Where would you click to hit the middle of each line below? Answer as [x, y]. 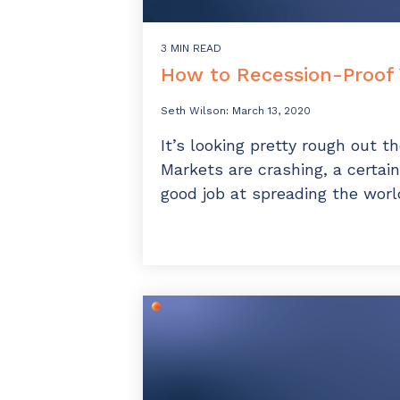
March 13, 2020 [271, 111]
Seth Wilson [193, 111]
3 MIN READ [191, 49]
